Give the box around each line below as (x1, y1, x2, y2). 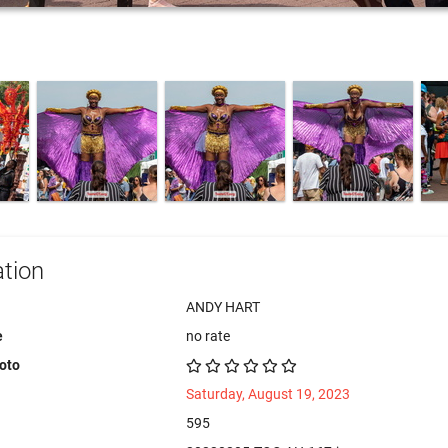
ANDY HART (186, 299, 261, 315)
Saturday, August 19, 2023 (186, 386, 351, 402)
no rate (186, 328, 231, 344)
